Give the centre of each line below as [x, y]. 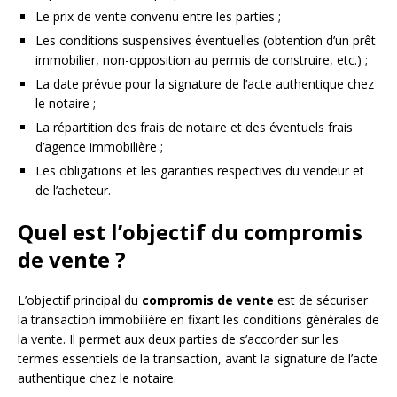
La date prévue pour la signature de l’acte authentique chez [205, 84]
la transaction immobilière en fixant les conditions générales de [198, 320]
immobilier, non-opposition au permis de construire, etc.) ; [202, 60]
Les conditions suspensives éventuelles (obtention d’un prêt [206, 41]
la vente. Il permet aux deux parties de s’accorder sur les [178, 339]
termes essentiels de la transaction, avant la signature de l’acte [198, 359]
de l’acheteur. [73, 191]
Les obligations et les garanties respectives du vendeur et [200, 171]
